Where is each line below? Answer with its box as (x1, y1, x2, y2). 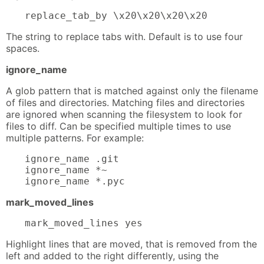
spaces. (6, 42, 39, 54)
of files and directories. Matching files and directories (6, 96, 245, 108)
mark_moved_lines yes (25, 217, 143, 229)
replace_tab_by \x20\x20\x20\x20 (25, 9, 207, 21)
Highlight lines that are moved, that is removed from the (6, 237, 257, 250)
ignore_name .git (25, 153, 119, 164)
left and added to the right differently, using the (6, 249, 219, 262)
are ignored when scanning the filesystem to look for (6, 108, 242, 120)
